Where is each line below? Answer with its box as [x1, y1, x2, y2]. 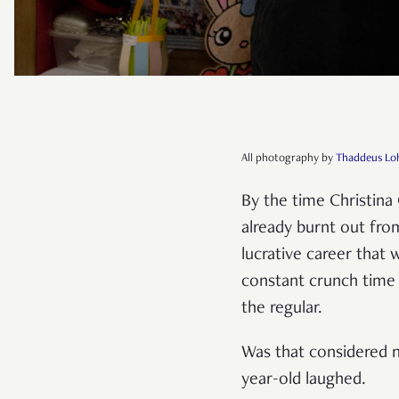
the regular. [241, 299, 327, 318]
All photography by [241, 152, 336, 165]
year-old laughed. [241, 370, 366, 389]
